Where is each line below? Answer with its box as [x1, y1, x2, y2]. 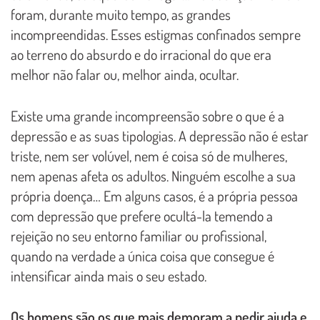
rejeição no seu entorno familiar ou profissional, [11, 226, 266, 245]
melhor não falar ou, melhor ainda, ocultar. [11, 64, 239, 84]
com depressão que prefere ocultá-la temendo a [11, 206, 273, 225]
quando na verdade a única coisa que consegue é [11, 246, 274, 265]
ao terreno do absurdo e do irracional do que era [11, 44, 271, 64]
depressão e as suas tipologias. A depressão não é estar [11, 126, 309, 145]
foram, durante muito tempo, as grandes [11, 4, 231, 24]
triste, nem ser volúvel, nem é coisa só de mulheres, [11, 146, 287, 165]
